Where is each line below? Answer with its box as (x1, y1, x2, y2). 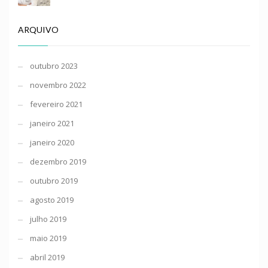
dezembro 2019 (30, 156, 86, 167)
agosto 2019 (30, 194, 74, 205)
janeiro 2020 (30, 137, 74, 148)
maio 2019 (30, 233, 66, 243)
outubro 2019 (30, 175, 78, 186)
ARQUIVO (18, 25, 59, 35)
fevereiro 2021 (30, 99, 83, 109)
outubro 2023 (30, 60, 78, 71)
